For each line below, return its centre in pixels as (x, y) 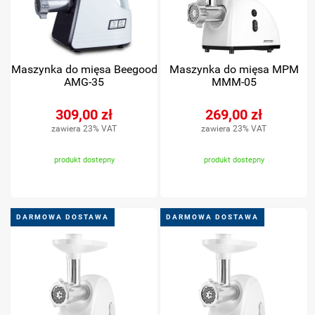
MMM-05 (234, 82)
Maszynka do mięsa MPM (234, 69)
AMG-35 (84, 82)
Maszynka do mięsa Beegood (84, 69)
